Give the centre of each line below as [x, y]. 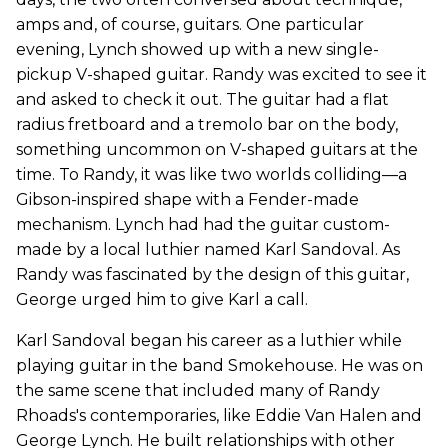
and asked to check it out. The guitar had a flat [202, 100]
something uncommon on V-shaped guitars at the [217, 150]
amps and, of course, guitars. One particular [190, 25]
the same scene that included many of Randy [198, 391]
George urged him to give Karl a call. [162, 300]
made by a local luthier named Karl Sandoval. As [208, 250]
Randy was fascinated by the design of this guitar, [212, 275]
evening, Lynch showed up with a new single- [197, 50]
